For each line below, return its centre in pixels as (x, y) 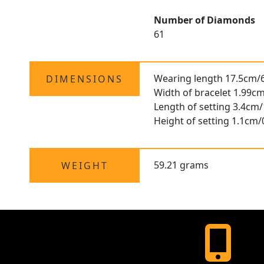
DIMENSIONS (85, 79)
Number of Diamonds (205, 20)
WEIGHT (85, 166)
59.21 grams (181, 165)
